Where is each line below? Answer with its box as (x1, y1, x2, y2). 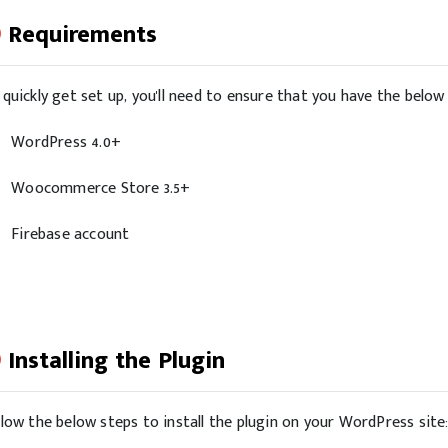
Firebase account (11, 221, 130, 248)
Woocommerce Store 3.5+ (11, 175, 191, 202)
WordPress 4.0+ (11, 129, 122, 156)
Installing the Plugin (8, 341, 225, 381)
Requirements (8, 15, 157, 55)
